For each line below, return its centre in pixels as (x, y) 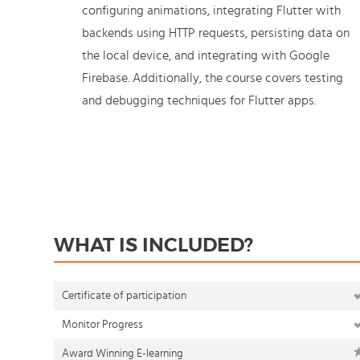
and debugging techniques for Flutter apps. (199, 100)
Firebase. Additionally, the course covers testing (213, 78)
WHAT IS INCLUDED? (153, 245)
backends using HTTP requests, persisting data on (216, 33)
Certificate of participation (124, 296)
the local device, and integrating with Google (206, 55)
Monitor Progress (102, 325)
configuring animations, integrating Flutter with (211, 10)
